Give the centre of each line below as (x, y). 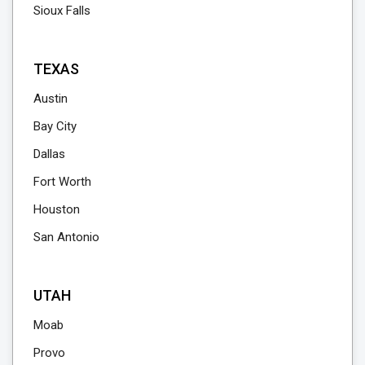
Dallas (49, 154)
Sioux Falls (62, 11)
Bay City (55, 127)
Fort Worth (62, 182)
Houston (57, 210)
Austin (51, 99)
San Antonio (66, 237)
